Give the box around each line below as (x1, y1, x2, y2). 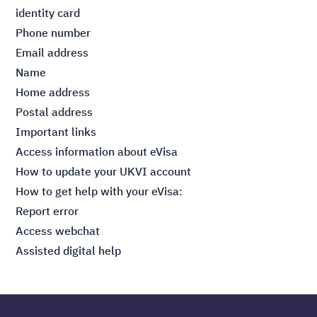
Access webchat (16, 224, 100, 238)
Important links (16, 125, 103, 139)
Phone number (16, 25, 94, 40)
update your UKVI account (55, 164, 192, 178)
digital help (63, 243, 122, 258)
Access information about (16, 144, 151, 158)
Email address (16, 45, 92, 59)
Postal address (16, 105, 96, 119)
